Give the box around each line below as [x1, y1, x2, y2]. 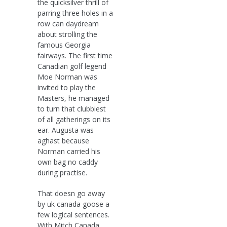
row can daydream [37, 18, 99, 28]
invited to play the [37, 82, 96, 92]
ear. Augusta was [37, 125, 94, 135]
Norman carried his [37, 146, 100, 156]
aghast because [37, 135, 89, 145]
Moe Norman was [37, 71, 97, 82]
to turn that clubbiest [37, 103, 106, 113]
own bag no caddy [37, 157, 98, 167]
